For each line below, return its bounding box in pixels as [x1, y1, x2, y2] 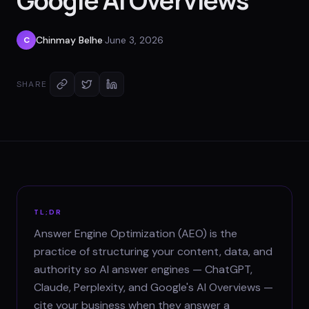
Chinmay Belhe [36, 34, 103, 46]
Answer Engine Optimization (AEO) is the [34, 226, 237, 241]
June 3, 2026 [105, 34, 163, 46]
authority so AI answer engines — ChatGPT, [34, 262, 252, 277]
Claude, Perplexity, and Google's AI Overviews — [34, 280, 273, 295]
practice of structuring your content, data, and [34, 244, 272, 259]
